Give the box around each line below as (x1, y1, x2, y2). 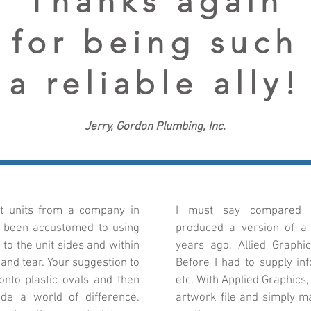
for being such (12, 24, 299, 61)
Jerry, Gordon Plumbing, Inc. (85, 120, 226, 134)
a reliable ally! (8, 65, 302, 102)
